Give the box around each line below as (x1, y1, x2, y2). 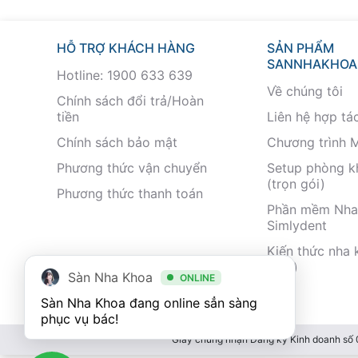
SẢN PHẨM (266, 40, 334, 57)
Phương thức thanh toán (57, 185, 203, 202)
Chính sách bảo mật (57, 134, 177, 151)
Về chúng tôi (266, 83, 343, 100)
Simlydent (266, 217, 327, 234)
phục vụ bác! (41, 311, 118, 327)
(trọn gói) (266, 176, 325, 193)
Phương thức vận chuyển (57, 160, 207, 177)
